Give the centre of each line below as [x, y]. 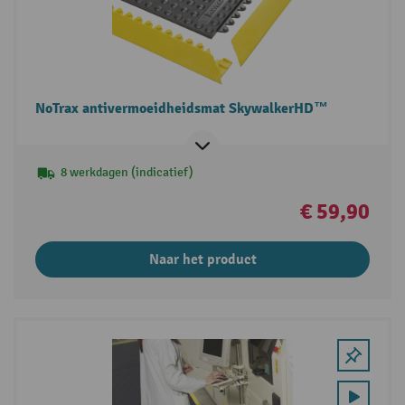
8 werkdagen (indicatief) [127, 173]
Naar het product [202, 260]
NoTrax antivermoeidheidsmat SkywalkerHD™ [181, 109]
